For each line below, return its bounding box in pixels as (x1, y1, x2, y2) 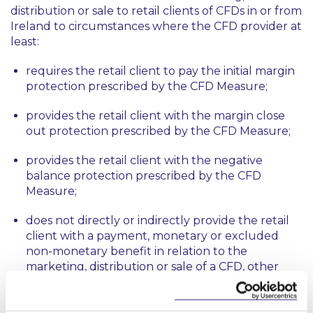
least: (10, 35, 39, 48)
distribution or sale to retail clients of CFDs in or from (10, 4, 302, 17)
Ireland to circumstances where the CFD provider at (10, 20, 302, 33)
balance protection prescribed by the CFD (26, 169, 261, 182)
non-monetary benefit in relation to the (26, 245, 247, 258)
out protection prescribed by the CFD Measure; (26, 124, 291, 138)
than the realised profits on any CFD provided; (26, 275, 282, 289)
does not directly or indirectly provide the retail (26, 214, 289, 227)
